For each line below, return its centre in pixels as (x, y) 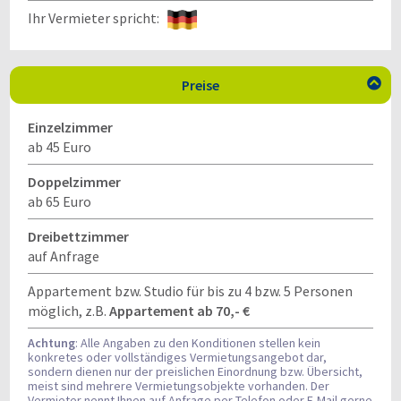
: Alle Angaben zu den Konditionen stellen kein (198, 343)
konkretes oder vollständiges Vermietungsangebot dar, (177, 357)
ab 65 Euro (60, 201)
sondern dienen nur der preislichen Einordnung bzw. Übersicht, (195, 371)
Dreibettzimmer (78, 236)
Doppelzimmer (74, 182)
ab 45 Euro (60, 147)
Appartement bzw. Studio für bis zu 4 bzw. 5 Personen (190, 291)
